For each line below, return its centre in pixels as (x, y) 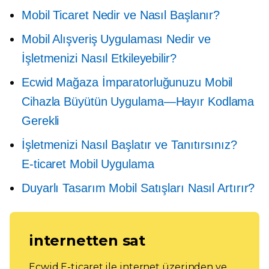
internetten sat (87, 240)
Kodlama (229, 101)
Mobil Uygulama (110, 164)
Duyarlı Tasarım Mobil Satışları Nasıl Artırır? (138, 188)
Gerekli (41, 120)
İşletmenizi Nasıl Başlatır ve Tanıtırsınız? (129, 144)
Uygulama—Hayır (158, 101)
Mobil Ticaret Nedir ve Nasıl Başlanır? (121, 15)
